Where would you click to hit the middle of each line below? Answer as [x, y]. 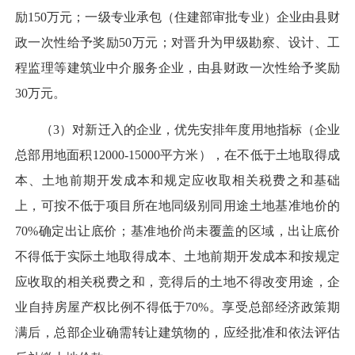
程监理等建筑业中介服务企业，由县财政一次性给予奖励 [177, 67]
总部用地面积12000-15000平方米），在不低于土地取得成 [177, 155]
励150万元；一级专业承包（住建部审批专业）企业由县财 [177, 17]
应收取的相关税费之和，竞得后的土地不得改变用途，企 [177, 282]
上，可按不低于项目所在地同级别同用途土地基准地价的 [177, 206]
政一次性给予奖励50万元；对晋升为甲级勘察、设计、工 [177, 42]
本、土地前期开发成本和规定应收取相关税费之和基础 [177, 181]
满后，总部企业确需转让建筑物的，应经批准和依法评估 [177, 333]
